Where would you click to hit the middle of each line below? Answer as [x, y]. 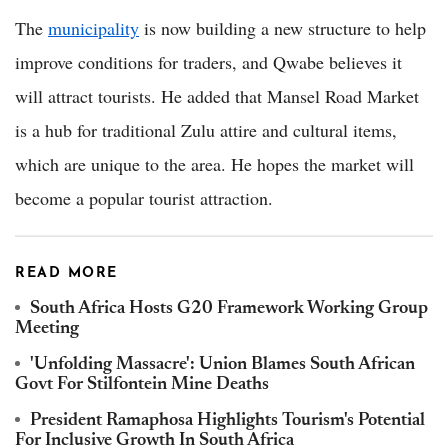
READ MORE [66, 273]
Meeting [47, 328]
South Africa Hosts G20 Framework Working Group [229, 308]
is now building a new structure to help [282, 27]
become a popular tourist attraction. [144, 197]
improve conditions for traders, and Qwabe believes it [208, 61]
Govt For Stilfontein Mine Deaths [142, 384]
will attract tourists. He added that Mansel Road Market [217, 95]
